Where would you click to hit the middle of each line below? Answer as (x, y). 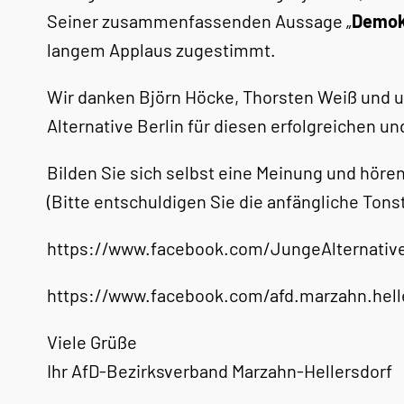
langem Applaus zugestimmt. (161, 50)
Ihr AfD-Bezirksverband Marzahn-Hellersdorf (220, 371)
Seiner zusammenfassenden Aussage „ (199, 21)
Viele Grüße (92, 342)
